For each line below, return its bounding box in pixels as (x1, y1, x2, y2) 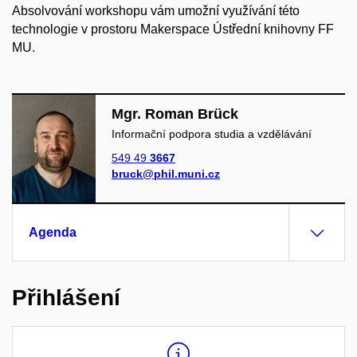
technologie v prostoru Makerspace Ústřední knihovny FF (12, 22, 334, 36)
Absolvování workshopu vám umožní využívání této (12, 4, 300, 18)
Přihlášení (12, 285, 120, 310)
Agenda (29, 226, 76, 239)
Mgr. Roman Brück (112, 106, 238, 122)
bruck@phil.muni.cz (112, 167, 220, 180)
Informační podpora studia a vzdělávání (112, 127, 312, 140)
